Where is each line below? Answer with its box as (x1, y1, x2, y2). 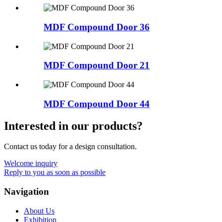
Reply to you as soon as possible (4, 168, 106, 177)
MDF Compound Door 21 (44, 60, 150, 71)
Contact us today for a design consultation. (4, 142, 137, 151)
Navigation (4, 186, 49, 197)
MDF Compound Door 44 (44, 98, 150, 109)
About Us (24, 206, 55, 215)
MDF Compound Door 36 (44, 21, 150, 32)
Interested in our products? (4, 119, 143, 132)
